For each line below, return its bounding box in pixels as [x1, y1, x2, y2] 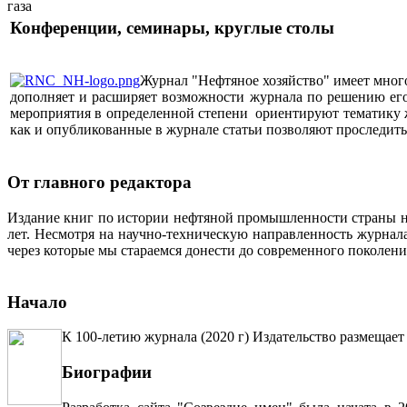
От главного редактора [7, 173, 192, 193]
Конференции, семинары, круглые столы [10, 18, 334, 38]
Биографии [62, 362, 152, 382]
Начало [7, 292, 67, 312]
